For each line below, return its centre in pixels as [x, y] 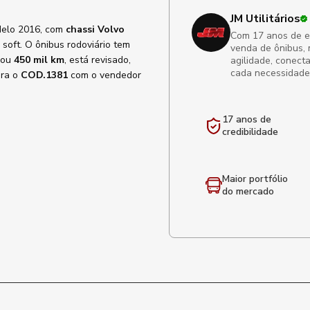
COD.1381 [44, 75]
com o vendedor [104, 75]
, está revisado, [98, 60]
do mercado [248, 191]
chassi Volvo [95, 29]
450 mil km [39, 60]
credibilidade [250, 132]
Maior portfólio [255, 179]
